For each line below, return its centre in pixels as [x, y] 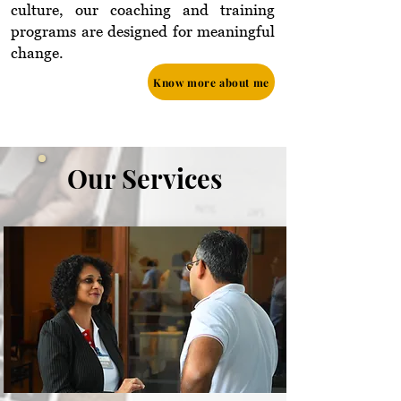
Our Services [145, 178]
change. [37, 53]
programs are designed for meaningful [143, 31]
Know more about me [211, 82]
